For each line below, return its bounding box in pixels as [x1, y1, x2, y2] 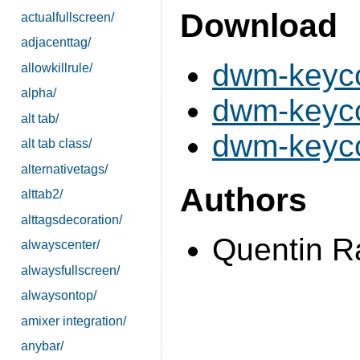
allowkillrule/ [20, 60, 92, 75]
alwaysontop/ [20, 288, 96, 303]
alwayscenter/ [20, 238, 100, 252]
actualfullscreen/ [20, 10, 114, 24]
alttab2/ [20, 187, 63, 202]
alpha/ [20, 86, 56, 100]
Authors [180, 180, 307, 219]
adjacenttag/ [20, 35, 91, 50]
